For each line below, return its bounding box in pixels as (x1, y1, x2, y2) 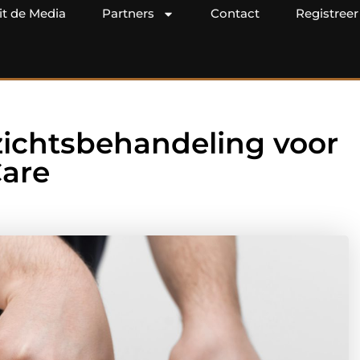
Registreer (296, 6, 358, 21)
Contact (211, 6, 260, 21)
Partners (102, 6, 154, 21)
